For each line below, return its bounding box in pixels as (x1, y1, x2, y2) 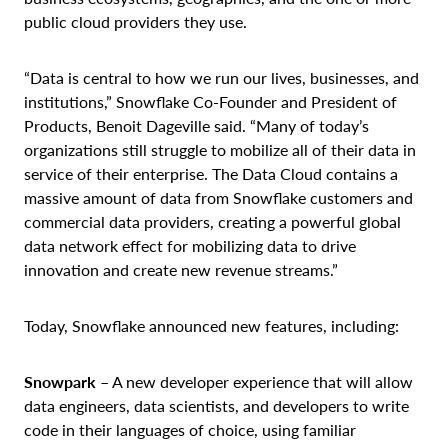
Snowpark (24, 371, 96, 391)
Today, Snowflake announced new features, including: (24, 315, 399, 335)
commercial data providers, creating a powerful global (24, 211, 401, 231)
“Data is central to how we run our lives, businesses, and (24, 67, 419, 87)
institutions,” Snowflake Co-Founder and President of (24, 91, 397, 111)
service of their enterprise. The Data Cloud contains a (24, 163, 398, 183)
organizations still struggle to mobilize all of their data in (24, 139, 416, 159)
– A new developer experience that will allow (100, 371, 413, 391)
